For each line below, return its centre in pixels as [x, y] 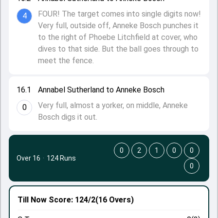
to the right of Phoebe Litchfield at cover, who [118, 37]
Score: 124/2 [71, 200]
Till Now [32, 200]
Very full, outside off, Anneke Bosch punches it [118, 26]
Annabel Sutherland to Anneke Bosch [101, 90]
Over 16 [28, 158]
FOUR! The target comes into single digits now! [119, 14]
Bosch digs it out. [68, 117]
